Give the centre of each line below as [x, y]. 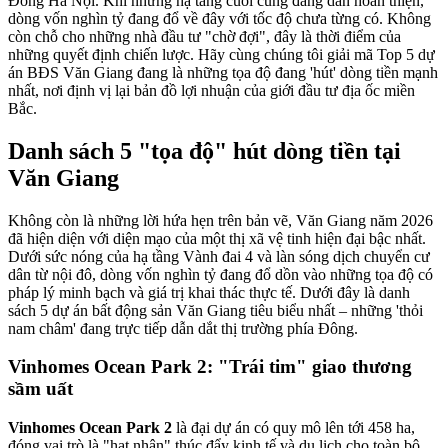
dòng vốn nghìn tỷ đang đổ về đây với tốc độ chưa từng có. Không [219, 18]
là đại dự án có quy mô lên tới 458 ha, [293, 428]
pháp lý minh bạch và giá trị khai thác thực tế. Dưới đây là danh [209, 292]
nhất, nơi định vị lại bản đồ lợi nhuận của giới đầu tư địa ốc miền [211, 90]
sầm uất [40, 389]
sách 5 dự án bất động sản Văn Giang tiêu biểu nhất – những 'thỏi [215, 310]
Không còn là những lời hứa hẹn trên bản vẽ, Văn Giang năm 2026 [220, 220]
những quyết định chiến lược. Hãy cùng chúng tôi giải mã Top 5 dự [221, 54]
